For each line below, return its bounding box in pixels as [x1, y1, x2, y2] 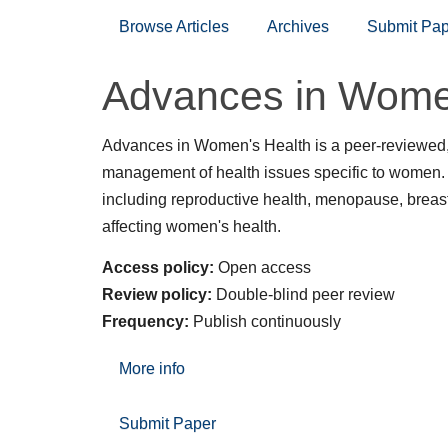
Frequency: [102, 312, 189, 330]
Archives [267, 17, 329, 35]
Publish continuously [189, 312, 341, 330]
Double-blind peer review [212, 285, 395, 303]
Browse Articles [119, 17, 229, 35]
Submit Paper [119, 414, 216, 432]
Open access [214, 258, 311, 276]
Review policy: [102, 285, 212, 303]
